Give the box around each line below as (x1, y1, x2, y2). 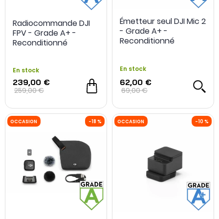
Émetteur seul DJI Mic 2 (120, 15, 206, 27)
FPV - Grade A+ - (13, 27, 76, 39)
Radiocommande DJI (13, 17, 90, 29)
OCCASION (13, 182, 47, 191)
